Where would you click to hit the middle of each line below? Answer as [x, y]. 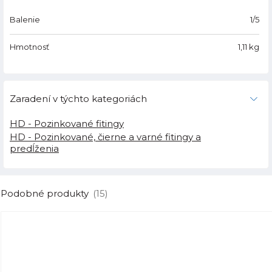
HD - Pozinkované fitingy [67, 124]
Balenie [25, 20]
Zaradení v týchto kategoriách [78, 99]
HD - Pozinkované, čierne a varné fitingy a [105, 137]
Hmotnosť [29, 47]
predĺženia [34, 149]
